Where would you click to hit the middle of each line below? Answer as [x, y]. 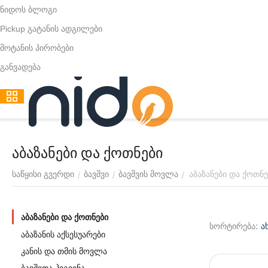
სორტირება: [234, 226]
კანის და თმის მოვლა [64, 251]
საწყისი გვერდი [43, 174]
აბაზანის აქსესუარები [63, 234]
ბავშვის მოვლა [148, 174]
